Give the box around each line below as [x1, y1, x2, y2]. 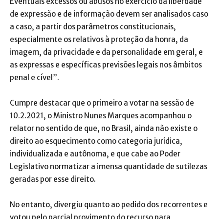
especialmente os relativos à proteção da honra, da [10, 35, 188, 44]
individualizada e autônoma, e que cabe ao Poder [10, 149, 180, 159]
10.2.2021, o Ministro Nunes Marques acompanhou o [10, 111, 192, 121]
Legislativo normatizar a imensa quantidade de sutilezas [10, 162, 207, 172]
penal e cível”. [10, 73, 59, 83]
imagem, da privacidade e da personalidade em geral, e [10, 47, 203, 57]
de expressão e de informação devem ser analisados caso [10, 9, 208, 19]
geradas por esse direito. [10, 175, 96, 184]
